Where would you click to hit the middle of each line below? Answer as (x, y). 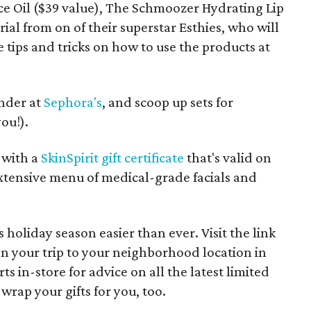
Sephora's (73, 102)
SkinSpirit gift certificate (113, 158)
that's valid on (228, 158)
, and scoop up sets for (168, 102)
